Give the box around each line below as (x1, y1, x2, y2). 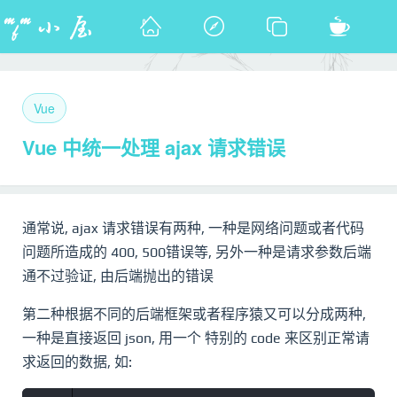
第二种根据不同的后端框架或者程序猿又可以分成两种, (22, 306, 366, 323)
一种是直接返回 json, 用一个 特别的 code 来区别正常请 (22, 330, 370, 346)
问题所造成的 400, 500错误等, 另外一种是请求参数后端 (22, 244, 371, 261)
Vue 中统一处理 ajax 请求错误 (22, 133, 285, 161)
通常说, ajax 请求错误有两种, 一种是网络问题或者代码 (22, 220, 364, 237)
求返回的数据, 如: (22, 354, 132, 370)
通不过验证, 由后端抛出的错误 (22, 268, 214, 284)
